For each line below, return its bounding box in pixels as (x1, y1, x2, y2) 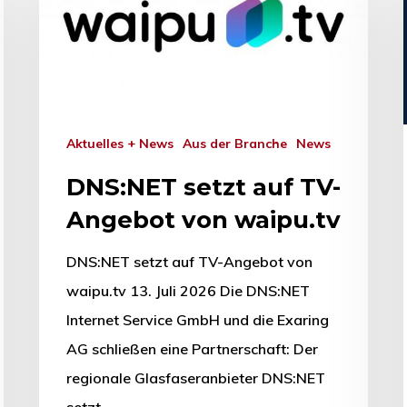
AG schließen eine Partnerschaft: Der (66, 340, 318, 359)
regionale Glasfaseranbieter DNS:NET (66, 369, 325, 388)
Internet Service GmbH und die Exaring (66, 311, 329, 330)
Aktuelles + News (75, 135, 174, 153)
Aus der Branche (192, 135, 287, 153)
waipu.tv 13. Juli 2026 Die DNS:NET (66, 282, 310, 301)
